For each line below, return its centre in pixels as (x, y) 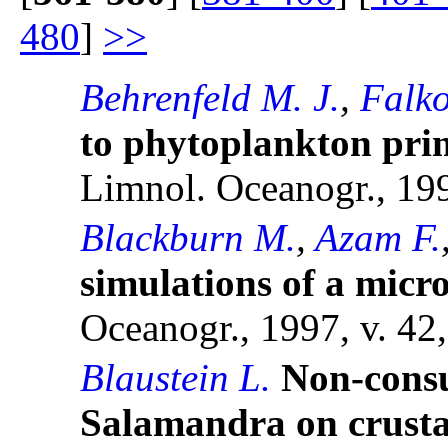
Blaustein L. (175, 378)
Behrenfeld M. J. (210, 98)
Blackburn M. (188, 238)
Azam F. (378, 238)
